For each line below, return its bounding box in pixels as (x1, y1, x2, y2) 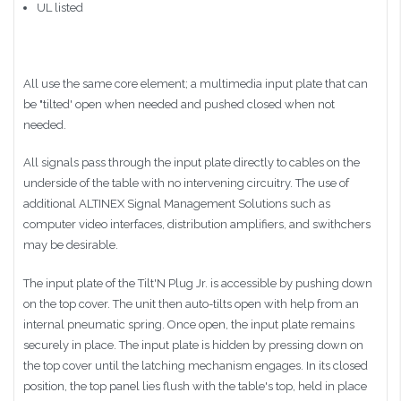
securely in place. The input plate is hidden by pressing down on (23, 337, 363, 352)
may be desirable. (23, 238, 118, 252)
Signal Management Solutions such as (124, 197, 330, 211)
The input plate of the (23, 276, 138, 290)
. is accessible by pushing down (205, 276, 372, 290)
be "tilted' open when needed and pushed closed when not (23, 97, 335, 111)
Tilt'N (138, 276, 166, 290)
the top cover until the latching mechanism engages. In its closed (23, 358, 368, 372)
